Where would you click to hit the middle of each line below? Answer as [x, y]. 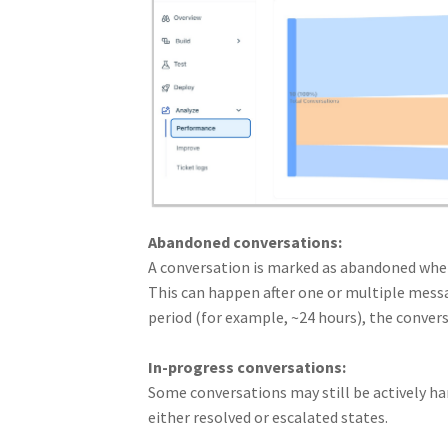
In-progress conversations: [246, 366]
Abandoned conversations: [244, 241]
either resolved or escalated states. [267, 416]
